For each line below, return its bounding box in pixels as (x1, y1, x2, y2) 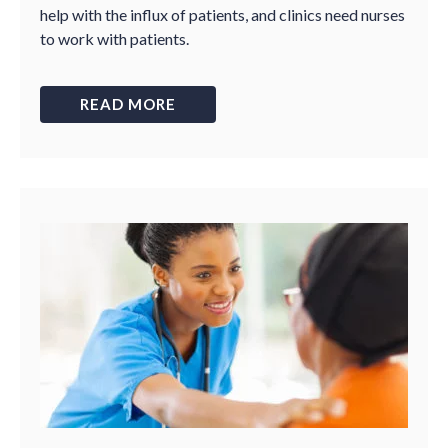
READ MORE (80, 95, 176, 113)
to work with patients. (40, 29, 189, 48)
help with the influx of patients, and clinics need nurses (40, 5, 405, 24)
